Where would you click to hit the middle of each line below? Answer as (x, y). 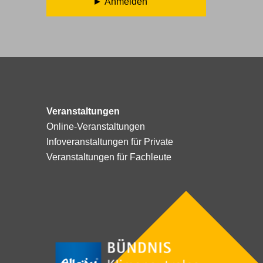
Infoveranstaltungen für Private (109, 142)
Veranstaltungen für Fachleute (109, 157)
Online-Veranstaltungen (95, 127)
